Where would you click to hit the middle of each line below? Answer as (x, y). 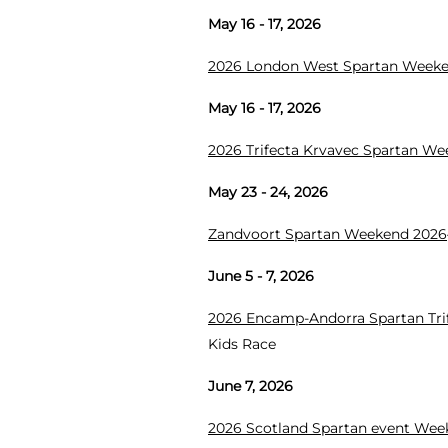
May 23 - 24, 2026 (268, 191)
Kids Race (242, 343)
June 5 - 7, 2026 (261, 275)
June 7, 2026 (250, 385)
